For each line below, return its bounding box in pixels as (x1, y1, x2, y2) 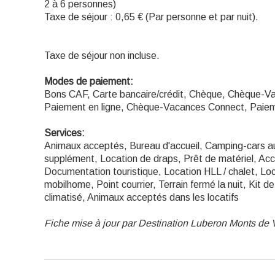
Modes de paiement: (44, 76, 133, 87)
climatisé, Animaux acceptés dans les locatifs (44, 192, 239, 203)
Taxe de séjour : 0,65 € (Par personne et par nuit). (44, 12, 258, 22)
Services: (44, 128, 85, 138)
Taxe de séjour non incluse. (44, 50, 160, 61)
